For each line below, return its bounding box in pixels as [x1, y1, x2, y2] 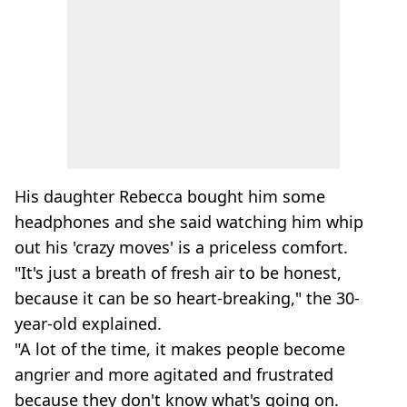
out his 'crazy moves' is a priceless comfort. [15, 236, 348, 258]
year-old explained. [15, 313, 162, 334]
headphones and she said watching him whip [15, 211, 363, 233]
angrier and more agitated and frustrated [15, 363, 333, 385]
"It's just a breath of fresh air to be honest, [15, 262, 342, 283]
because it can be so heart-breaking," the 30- [15, 287, 360, 309]
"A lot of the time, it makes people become [15, 338, 345, 360]
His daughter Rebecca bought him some [15, 185, 325, 207]
